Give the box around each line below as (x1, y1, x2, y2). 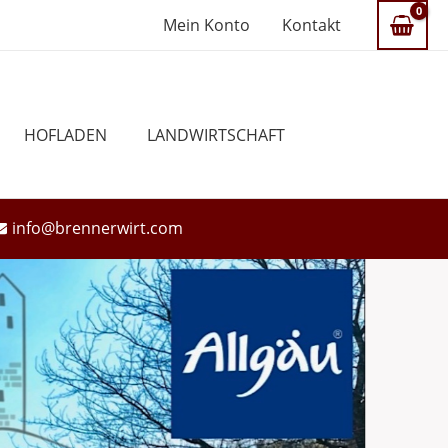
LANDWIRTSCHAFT (147, 123, 285, 146)
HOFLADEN (24, 123, 107, 146)
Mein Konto (162, 14, 250, 36)
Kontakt (281, 14, 341, 36)
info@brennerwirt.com (11, 216, 183, 239)
